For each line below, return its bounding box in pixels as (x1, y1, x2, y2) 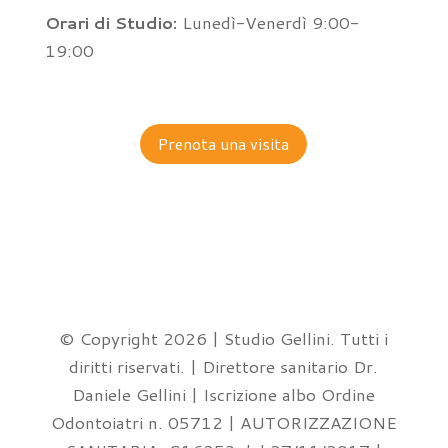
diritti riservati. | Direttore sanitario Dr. (69, 354, 379, 379)
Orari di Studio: (44, 9, 177, 34)
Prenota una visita (158, 132, 290, 156)
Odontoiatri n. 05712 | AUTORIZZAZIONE (50, 410, 397, 435)
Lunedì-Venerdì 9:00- (176, 9, 359, 34)
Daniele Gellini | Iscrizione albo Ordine (72, 382, 376, 407)
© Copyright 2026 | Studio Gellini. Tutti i (59, 326, 389, 351)
